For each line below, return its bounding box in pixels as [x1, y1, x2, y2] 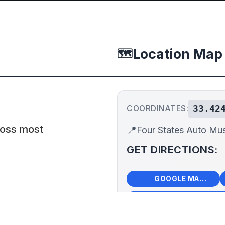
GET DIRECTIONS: [127, 143, 218, 156]
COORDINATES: [127, 104, 188, 114]
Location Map [133, 45, 222, 62]
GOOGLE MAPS [199, 174, 206, 183]
